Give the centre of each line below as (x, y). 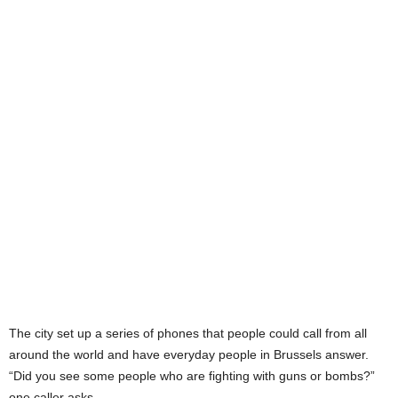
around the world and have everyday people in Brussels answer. (189, 354)
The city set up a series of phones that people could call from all (188, 333)
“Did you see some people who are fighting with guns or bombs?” (192, 375)
